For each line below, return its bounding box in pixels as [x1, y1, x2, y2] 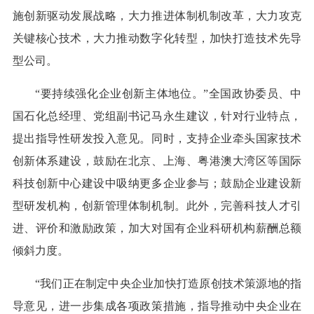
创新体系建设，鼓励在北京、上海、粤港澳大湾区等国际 [12, 155, 302, 168]
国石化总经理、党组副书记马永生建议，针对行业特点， [12, 110, 302, 123]
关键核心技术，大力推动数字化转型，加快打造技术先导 [12, 32, 302, 45]
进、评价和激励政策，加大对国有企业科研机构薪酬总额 [12, 222, 302, 235]
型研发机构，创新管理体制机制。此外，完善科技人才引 [12, 200, 302, 212]
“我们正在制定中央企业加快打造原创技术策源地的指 [34, 278, 302, 290]
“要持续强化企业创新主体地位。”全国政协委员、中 [34, 88, 302, 100]
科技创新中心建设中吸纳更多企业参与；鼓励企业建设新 [12, 177, 302, 190]
